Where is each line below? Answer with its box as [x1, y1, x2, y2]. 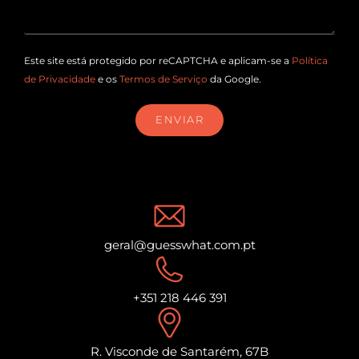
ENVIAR [155, 113, 204, 127]
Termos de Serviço [119, 72, 208, 85]
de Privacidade [24, 72, 95, 85]
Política [292, 54, 328, 67]
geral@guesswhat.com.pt [103, 236, 256, 252]
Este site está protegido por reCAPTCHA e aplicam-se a [24, 54, 292, 67]
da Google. [208, 72, 261, 85]
